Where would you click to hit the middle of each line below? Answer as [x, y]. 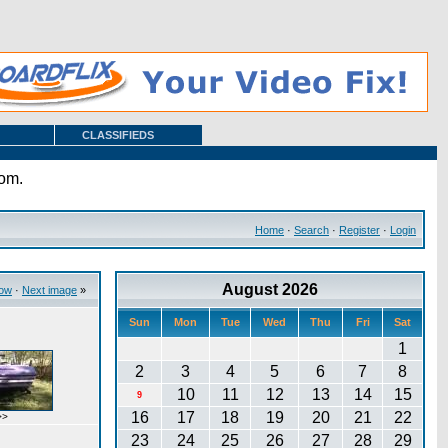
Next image [49, 290]
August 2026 [270, 289]
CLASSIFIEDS [117, 135]
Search [311, 230]
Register [359, 230]
